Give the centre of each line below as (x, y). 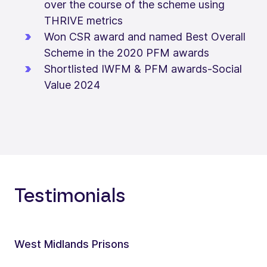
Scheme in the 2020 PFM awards (127, 52)
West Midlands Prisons (72, 244)
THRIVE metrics (83, 20)
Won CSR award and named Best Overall (145, 36)
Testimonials (70, 196)
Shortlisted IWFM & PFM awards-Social (143, 69)
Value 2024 (72, 85)
